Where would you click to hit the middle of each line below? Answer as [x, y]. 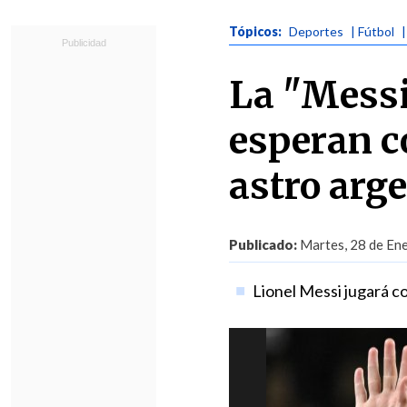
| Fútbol [372, 31]
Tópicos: [257, 31]
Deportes [316, 31]
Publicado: [263, 244]
